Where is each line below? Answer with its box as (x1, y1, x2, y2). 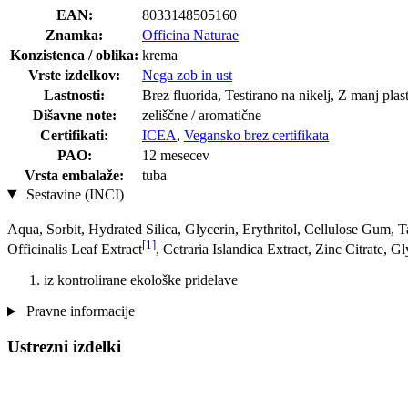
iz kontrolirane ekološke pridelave (44, 272, 238, 289)
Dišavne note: (32, 107, 117, 123)
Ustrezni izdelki (7, 337, 121, 357)
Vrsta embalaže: (25, 167, 124, 183)
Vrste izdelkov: (28, 66, 120, 83)
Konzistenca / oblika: (10, 46, 138, 63)
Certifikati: (40, 127, 108, 143)
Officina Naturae (142, 26, 239, 43)
